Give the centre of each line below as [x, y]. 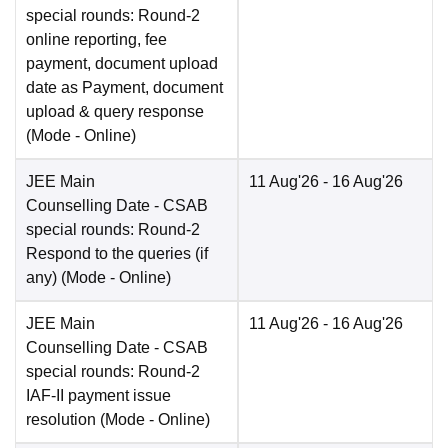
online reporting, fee [96, 40]
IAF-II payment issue [98, 396]
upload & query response [115, 112]
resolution [61, 420]
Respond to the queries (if [117, 254]
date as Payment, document [124, 88]
